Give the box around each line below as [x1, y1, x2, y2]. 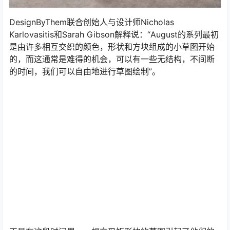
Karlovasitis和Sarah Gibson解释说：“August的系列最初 [9, 29, 219, 40]
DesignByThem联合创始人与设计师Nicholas [9, 16, 174, 27]
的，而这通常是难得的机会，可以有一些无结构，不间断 [9, 53, 215, 64]
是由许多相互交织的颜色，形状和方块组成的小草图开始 [9, 41, 215, 52]
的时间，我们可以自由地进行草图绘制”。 [9, 66, 160, 76]
